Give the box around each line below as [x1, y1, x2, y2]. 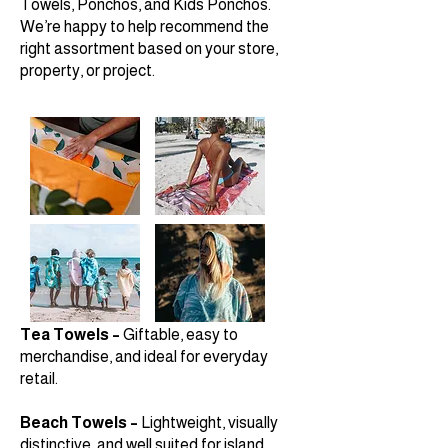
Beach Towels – [20, 414, 141, 432]
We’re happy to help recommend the [20, 18, 269, 36]
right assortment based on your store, [20, 40, 278, 58]
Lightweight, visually [141, 414, 278, 432]
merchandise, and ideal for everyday [20, 348, 268, 366]
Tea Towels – [20, 326, 123, 344]
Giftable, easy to [123, 326, 238, 344]
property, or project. [20, 62, 155, 80]
